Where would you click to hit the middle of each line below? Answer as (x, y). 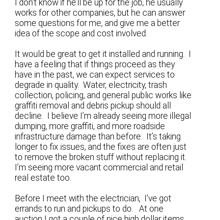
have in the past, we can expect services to (95, 75)
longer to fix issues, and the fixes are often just (101, 147)
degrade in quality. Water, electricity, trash (91, 85)
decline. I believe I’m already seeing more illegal (103, 116)
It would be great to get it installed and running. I (103, 54)
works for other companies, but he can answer (100, 13)
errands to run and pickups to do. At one (89, 209)
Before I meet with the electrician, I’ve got (93, 199)
